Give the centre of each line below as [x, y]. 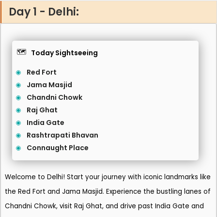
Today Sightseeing [64, 53]
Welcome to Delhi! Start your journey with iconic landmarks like [108, 177]
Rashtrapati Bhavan [62, 135]
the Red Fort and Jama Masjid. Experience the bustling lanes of [108, 192]
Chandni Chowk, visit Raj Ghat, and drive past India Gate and [104, 206]
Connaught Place [58, 148]
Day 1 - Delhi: [44, 12]
